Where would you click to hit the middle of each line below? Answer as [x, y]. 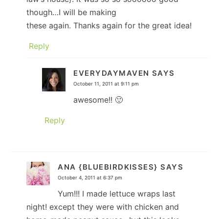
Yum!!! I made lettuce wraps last [117, 193]
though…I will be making [72, 12]
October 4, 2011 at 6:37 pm [90, 177]
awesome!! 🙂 [98, 99]
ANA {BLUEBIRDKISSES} [108, 167]
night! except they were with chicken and [103, 207]
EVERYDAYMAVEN [111, 73]
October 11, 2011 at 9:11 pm [106, 83]
